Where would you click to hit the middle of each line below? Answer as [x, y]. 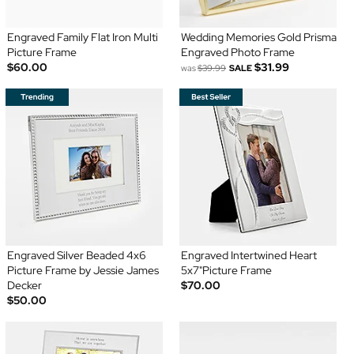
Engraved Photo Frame [238, 53]
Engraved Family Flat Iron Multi [82, 38]
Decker [24, 286]
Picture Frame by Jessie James [83, 271]
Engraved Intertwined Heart [249, 256]
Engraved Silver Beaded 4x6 [76, 256]
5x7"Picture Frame [226, 271]
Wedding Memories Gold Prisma [259, 38]
